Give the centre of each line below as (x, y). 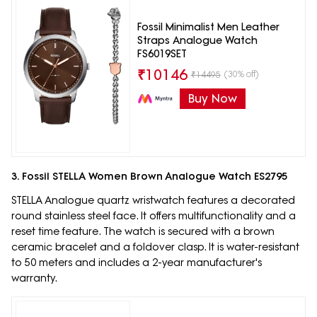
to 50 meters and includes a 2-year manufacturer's (137, 263)
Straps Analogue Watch (197, 40)
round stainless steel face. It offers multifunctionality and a (154, 216)
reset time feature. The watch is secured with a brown (143, 232)
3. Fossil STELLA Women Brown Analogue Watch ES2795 (149, 177)
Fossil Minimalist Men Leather (208, 27)
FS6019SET (162, 53)
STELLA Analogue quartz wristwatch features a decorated (153, 201)
